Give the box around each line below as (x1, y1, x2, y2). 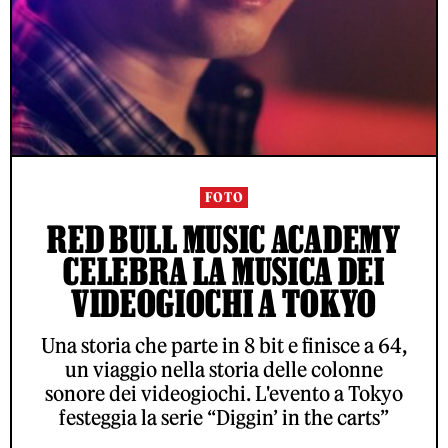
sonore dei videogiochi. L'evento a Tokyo (45, 381, 403, 406)
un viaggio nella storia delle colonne (65, 357, 383, 382)
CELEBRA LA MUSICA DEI (63, 250, 385, 292)
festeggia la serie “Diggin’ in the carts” (59, 405, 389, 430)
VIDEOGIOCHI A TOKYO (70, 282, 378, 324)
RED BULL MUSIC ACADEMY (47, 218, 401, 260)
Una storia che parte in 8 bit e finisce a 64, (41, 333, 407, 358)
